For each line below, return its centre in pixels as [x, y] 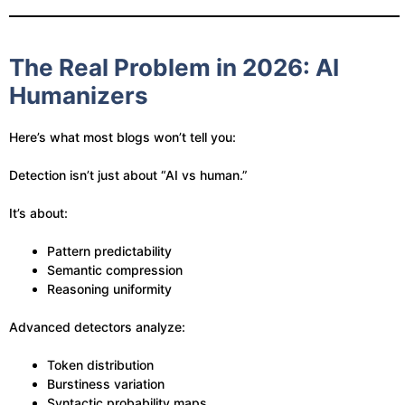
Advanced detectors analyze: [97, 327]
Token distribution [100, 365]
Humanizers [79, 95]
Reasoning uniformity [109, 289]
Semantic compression [115, 270]
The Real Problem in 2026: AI [174, 67]
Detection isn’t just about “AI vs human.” [128, 175]
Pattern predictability [109, 251]
